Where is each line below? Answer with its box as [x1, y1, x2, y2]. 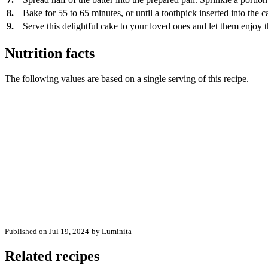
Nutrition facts [5, 45, 95, 62]
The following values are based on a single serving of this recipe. [5, 74, 249, 84]
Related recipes [5, 248, 99, 264]
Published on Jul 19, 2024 [5, 227, 89, 236]
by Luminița [92, 227, 132, 236]
